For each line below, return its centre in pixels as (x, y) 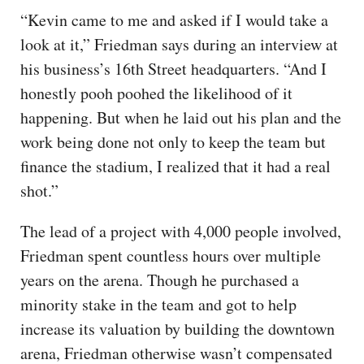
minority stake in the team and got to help (158, 304)
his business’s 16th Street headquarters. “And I (173, 68)
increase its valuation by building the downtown (178, 328)
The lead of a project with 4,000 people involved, (181, 231)
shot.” (39, 190)
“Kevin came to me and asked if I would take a (174, 19)
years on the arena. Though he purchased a (160, 279)
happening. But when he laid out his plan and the (181, 117)
